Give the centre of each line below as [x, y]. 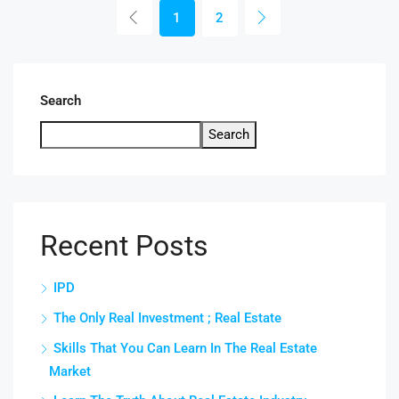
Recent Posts [124, 246]
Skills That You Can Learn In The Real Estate [185, 349]
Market [70, 372]
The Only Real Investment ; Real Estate [167, 318]
